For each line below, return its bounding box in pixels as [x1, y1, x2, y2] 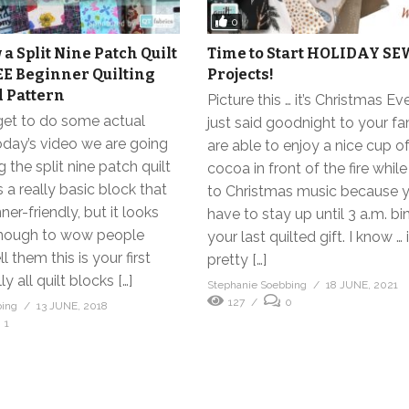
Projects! [207, 66, 275, 84]
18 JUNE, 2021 [326, 278, 399, 292]
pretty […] [207, 251, 267, 269]
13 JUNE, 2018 [36, 299, 108, 313]
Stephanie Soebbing [207, 278, 308, 292]
